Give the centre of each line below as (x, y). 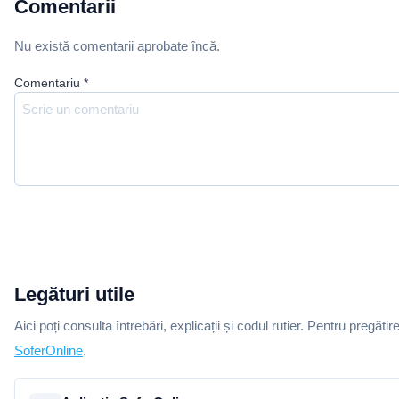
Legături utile (74, 294)
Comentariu (47, 83)
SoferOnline (49, 350)
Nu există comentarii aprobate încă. (117, 46)
